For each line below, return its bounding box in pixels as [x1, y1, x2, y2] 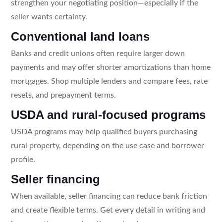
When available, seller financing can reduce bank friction [10, 192, 207, 200]
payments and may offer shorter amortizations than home [10, 63, 211, 71]
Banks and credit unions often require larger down [10, 49, 185, 57]
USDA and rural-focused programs [10, 108, 206, 121]
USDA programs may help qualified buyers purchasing [10, 127, 197, 136]
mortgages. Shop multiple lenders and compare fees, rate [10, 77, 208, 85]
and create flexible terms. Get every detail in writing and [10, 206, 205, 214]
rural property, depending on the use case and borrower [10, 141, 204, 150]
